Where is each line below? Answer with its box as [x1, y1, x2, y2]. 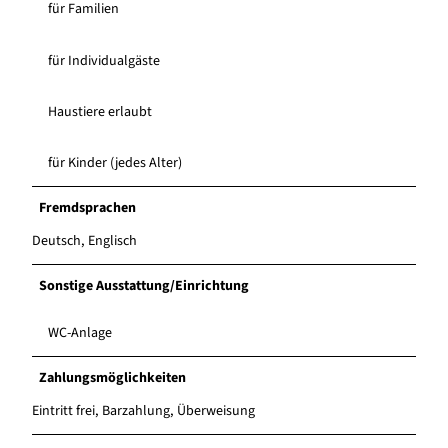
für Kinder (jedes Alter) [48, 152, 182, 173]
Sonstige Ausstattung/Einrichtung [39, 275, 250, 296]
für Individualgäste [48, 50, 160, 71]
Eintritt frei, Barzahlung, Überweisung [32, 400, 255, 421]
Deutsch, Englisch [32, 230, 137, 251]
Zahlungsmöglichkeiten [39, 367, 187, 388]
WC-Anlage [48, 322, 112, 343]
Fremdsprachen [39, 197, 137, 218]
